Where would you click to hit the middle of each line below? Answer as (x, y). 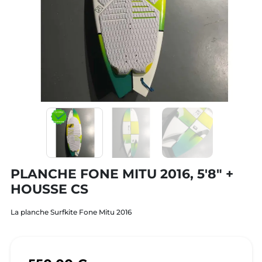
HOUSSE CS (49, 189)
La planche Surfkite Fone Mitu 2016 (71, 212)
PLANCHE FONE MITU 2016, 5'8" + (122, 174)
